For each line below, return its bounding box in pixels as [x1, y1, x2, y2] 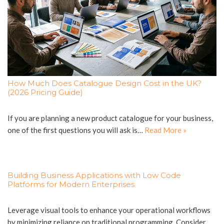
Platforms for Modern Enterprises [7, 179, 134, 189]
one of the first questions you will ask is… [7, 125, 144, 134]
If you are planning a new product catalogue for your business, [7, 113, 213, 122]
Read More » [144, 125, 186, 134]
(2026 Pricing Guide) [7, 87, 83, 97]
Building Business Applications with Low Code [7, 170, 181, 180]
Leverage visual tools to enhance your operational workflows [7, 205, 210, 214]
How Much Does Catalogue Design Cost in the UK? [7, 78, 201, 88]
